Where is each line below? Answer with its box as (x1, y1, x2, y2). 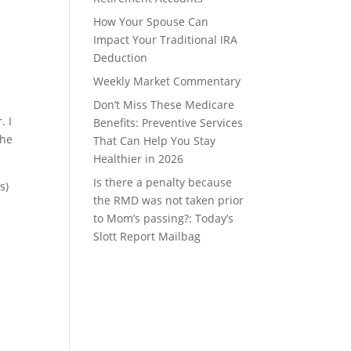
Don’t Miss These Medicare (93, 97, 235, 112)
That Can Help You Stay (93, 133, 216, 148)
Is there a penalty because (93, 175, 233, 190)
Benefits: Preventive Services (93, 115, 244, 130)
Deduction (93, 50, 148, 65)
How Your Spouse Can (93, 14, 209, 29)
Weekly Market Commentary (93, 74, 241, 89)
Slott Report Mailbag (93, 229, 201, 244)
